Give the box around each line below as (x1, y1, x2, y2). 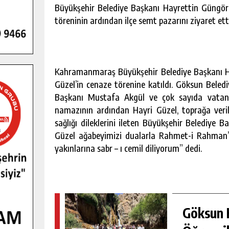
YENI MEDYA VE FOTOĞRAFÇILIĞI (85, 185, 221, 197)
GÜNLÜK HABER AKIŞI (137, 205, 202, 213)
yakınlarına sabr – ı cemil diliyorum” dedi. (55, 143, 202, 154)
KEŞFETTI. (85, 197, 129, 209)
